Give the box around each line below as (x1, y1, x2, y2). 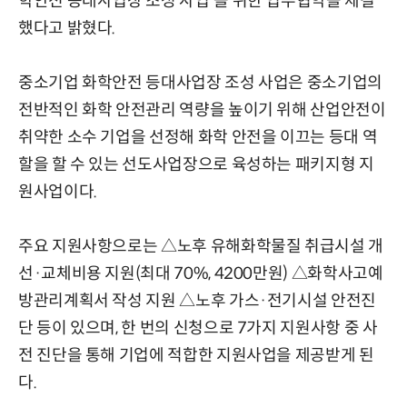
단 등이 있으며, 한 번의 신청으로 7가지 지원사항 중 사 (18, 317, 378, 338)
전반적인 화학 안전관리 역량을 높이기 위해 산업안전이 (18, 99, 386, 120)
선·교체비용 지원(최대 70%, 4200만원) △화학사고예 (18, 263, 383, 283)
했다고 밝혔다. (18, 17, 116, 38)
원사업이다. (18, 181, 97, 202)
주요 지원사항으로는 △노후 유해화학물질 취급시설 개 (18, 235, 383, 256)
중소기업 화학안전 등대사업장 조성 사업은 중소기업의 (18, 72, 382, 93)
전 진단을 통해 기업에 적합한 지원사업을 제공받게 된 (18, 344, 374, 365)
